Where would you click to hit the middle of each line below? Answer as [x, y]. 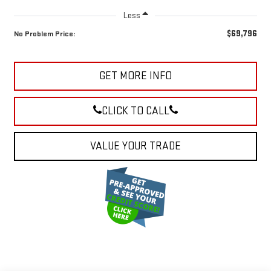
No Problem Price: [44, 34]
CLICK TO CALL [135, 111]
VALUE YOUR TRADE [135, 146]
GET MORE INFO [135, 76]
